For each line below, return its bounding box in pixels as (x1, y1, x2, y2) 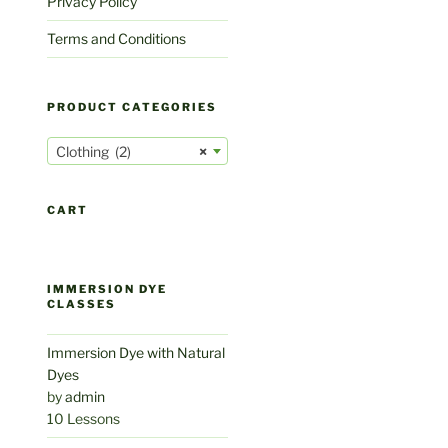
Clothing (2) (56, 143, 132, 161)
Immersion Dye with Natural (47, 344, 226, 362)
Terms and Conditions (47, 29, 187, 47)
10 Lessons (47, 410, 121, 428)
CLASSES (47, 297, 117, 312)
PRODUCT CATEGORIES (47, 99, 218, 114)
